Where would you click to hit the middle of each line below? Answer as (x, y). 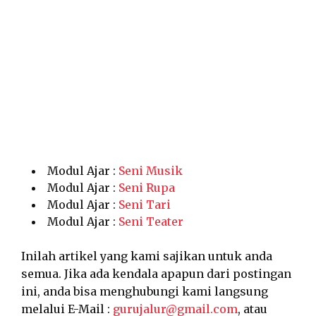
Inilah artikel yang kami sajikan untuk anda (147, 256)
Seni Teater (151, 221)
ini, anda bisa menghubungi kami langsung (145, 291)
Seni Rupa (147, 188)
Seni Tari (145, 205)
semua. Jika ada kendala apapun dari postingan (156, 274)
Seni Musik (151, 171)
